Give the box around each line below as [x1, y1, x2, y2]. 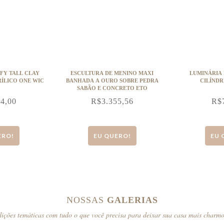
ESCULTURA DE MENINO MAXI [70, 70, 153, 76]
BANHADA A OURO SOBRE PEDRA [65, 77, 158, 83]
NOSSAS [66, 195, 107, 205]
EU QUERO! [93, 132, 131, 139]
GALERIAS [106, 195, 158, 205]
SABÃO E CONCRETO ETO [76, 85, 147, 91]
